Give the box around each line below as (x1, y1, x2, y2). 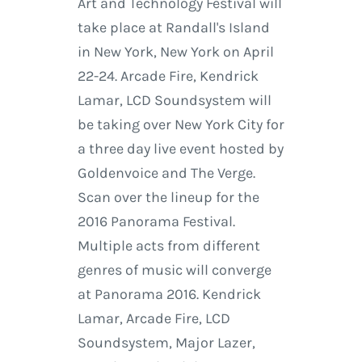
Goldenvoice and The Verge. (77, 163, 255, 182)
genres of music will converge (77, 260, 271, 279)
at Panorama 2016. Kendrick (77, 284, 261, 303)
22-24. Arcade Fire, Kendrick (77, 66, 259, 85)
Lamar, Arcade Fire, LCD (77, 309, 230, 327)
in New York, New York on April (77, 42, 274, 61)
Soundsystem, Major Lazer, (77, 333, 255, 351)
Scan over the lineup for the (77, 187, 259, 206)
